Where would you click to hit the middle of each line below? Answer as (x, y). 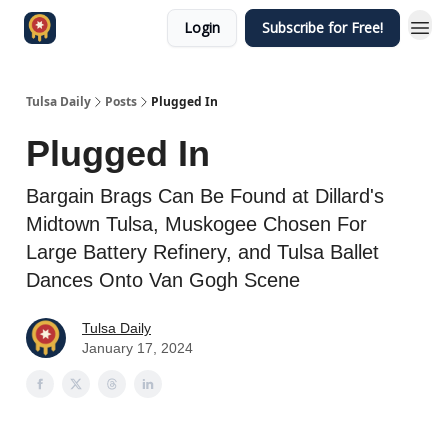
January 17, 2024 (137, 348)
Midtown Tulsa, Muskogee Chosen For (196, 224)
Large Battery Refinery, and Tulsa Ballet (202, 252)
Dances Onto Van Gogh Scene (163, 280)
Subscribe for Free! (322, 27)
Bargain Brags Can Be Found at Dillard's (205, 196)
